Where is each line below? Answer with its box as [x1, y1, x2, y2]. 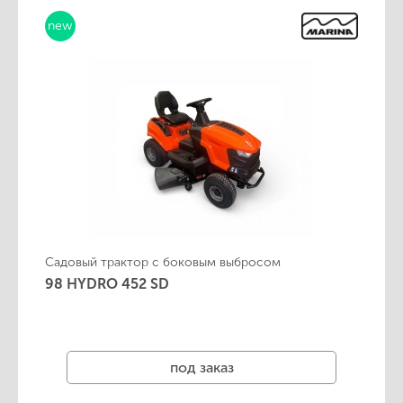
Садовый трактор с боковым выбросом [45, 255, 281, 270]
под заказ [169, 358, 234, 376]
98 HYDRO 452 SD [45, 275, 169, 292]
